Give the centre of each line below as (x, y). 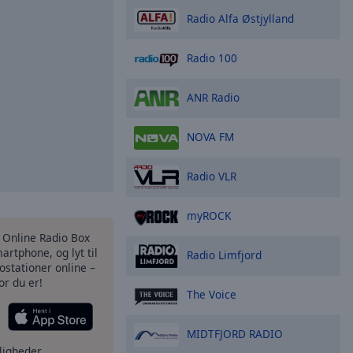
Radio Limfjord (224, 255)
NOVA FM (210, 136)
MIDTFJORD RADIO (235, 333)
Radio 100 (212, 58)
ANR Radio (213, 97)
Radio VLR (212, 176)
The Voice (212, 294)
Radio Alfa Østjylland (240, 18)
